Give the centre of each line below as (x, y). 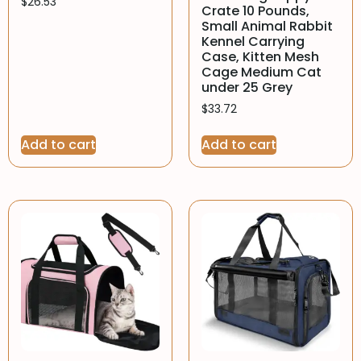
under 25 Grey (247, 87)
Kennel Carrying (253, 41)
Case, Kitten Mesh (260, 56)
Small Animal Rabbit (267, 26)
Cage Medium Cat (261, 72)
